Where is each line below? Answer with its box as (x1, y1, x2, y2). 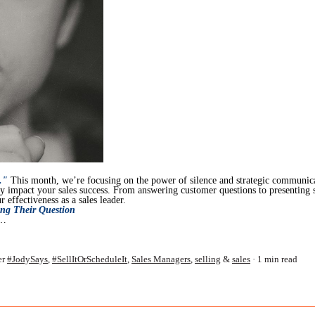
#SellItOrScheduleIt (52, 254, 127, 265)
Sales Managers (131, 254, 191, 265)
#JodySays (7, 254, 48, 265)
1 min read (257, 254, 297, 265)
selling (195, 254, 221, 265)
